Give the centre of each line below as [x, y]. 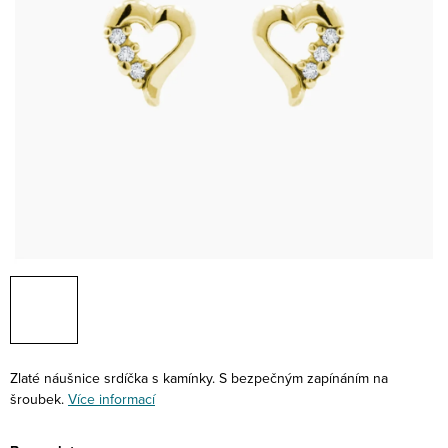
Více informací [111, 398]
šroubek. [37, 398]
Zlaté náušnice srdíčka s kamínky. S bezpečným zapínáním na [199, 377]
